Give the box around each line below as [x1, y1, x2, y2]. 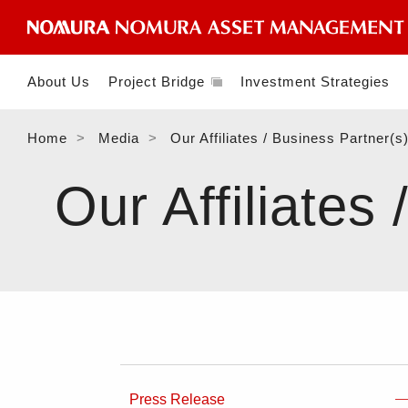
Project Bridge [108, 74, 205, 89]
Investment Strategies [240, 74, 390, 89]
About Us [27, 74, 90, 89]
